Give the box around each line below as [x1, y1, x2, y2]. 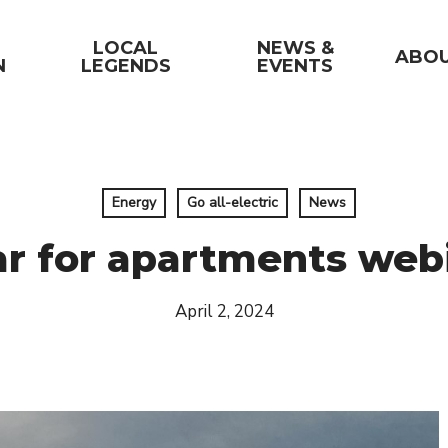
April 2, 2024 [174, 300, 274, 323]
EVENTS [257, 54, 334, 77]
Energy [111, 193, 156, 212]
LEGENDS [80, 54, 171, 77]
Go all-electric [186, 193, 278, 212]
